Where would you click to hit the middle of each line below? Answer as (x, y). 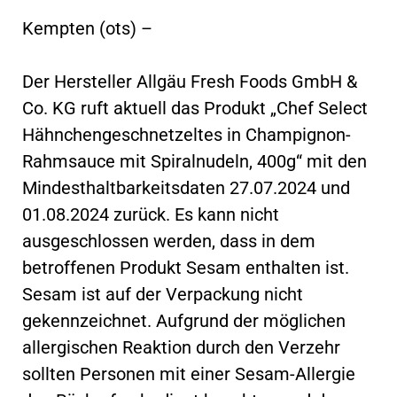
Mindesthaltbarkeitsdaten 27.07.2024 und (186, 187)
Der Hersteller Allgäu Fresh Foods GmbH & (190, 81)
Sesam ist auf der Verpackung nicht (163, 294)
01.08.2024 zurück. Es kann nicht (151, 214)
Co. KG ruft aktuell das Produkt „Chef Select (195, 108)
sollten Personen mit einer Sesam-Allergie (189, 374)
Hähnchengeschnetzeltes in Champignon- (187, 134)
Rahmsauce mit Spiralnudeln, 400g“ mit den (195, 161)
